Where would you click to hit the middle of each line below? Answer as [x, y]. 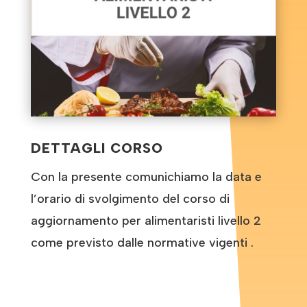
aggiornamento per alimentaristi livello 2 [146, 220]
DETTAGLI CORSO [97, 148]
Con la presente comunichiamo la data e [146, 176]
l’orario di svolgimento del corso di [130, 198]
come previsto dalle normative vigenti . [142, 242]
